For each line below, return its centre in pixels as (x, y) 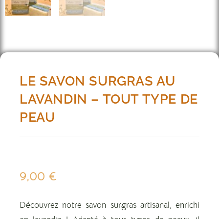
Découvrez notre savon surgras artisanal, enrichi (109, 205)
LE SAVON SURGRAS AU (98, 81)
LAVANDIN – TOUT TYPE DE (109, 99)
